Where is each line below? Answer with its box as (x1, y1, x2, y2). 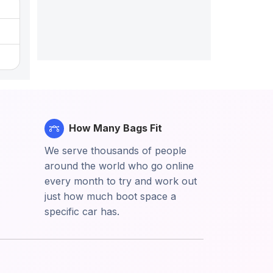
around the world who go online (44, 159, 194, 172)
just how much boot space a (44, 190, 176, 202)
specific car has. (44, 205, 119, 218)
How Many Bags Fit (69, 122, 162, 135)
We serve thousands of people (44, 144, 186, 157)
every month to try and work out (44, 174, 197, 187)
